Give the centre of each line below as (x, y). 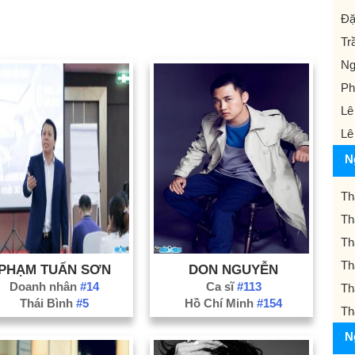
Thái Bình (48, 303)
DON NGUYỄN (234, 269)
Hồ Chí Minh (221, 303)
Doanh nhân (44, 286)
